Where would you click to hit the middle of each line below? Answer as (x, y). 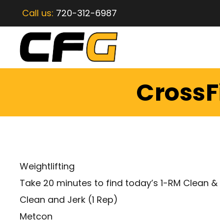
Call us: (39, 13)
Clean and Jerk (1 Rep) (69, 200)
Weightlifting (47, 166)
